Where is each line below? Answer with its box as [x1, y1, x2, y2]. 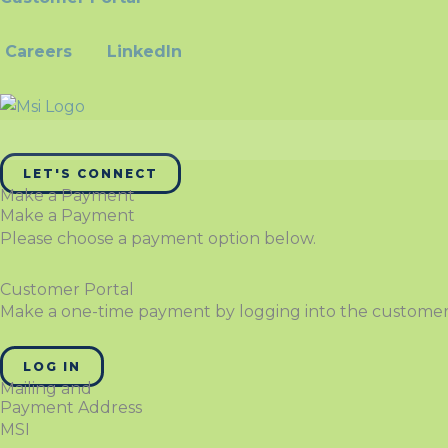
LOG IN [23, 358, 81, 374]
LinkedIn [107, 42, 182, 62]
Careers [5, 42, 72, 62]
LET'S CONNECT [23, 165, 158, 181]
